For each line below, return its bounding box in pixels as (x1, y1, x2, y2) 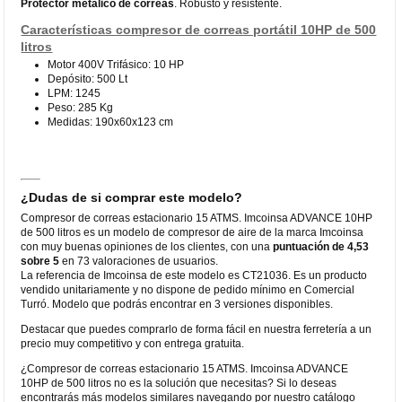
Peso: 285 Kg (48, 100, 114, 114)
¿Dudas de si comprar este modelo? (21, 189, 243, 205)
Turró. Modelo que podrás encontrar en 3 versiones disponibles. (21, 297, 334, 310)
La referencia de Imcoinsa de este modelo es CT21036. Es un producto (21, 268, 368, 282)
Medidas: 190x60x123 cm (48, 115, 174, 128)
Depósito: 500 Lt (48, 72, 128, 85)
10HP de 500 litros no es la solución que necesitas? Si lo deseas (21, 376, 337, 389)
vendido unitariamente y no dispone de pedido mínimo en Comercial (21, 283, 355, 296)
